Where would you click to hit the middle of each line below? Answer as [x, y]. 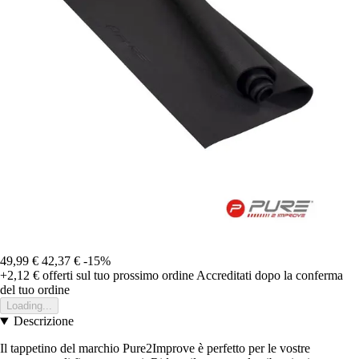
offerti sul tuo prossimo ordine [117, 276]
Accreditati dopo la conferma [270, 276]
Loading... [29, 306]
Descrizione [43, 321]
